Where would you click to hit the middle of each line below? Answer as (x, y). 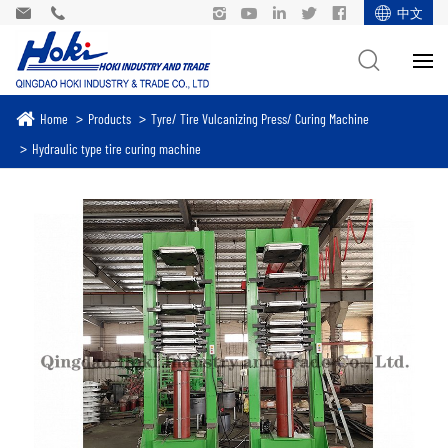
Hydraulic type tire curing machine (116, 147)
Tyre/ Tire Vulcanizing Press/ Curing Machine (260, 117)
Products (109, 117)
